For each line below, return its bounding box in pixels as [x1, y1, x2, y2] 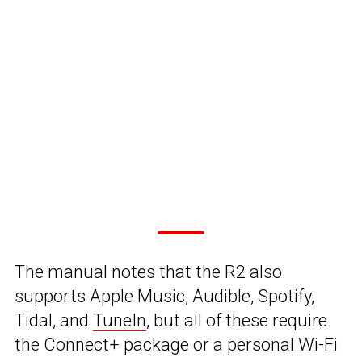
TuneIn [93, 310, 146, 331]
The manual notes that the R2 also [15, 262, 282, 283]
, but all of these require [146, 310, 327, 331]
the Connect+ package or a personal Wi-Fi [15, 335, 338, 356]
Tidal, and [15, 310, 93, 331]
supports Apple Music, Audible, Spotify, [15, 286, 314, 307]
